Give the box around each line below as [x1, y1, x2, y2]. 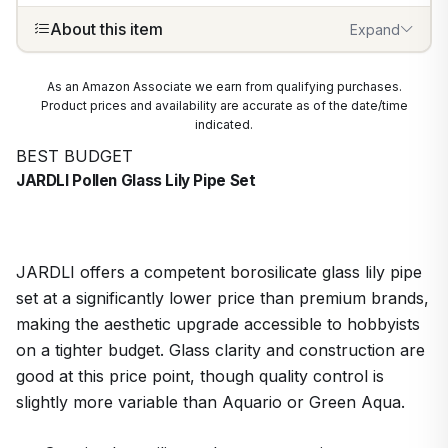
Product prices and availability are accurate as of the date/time [40, 98, 408, 114]
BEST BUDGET [16, 146, 133, 167]
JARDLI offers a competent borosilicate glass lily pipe [16, 261, 422, 282]
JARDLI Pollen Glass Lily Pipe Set [16, 171, 256, 191]
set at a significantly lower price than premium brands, [16, 287, 429, 308]
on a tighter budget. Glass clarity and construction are [16, 339, 425, 360]
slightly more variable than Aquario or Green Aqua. [16, 391, 405, 412]
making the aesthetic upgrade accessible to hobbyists [16, 313, 420, 334]
